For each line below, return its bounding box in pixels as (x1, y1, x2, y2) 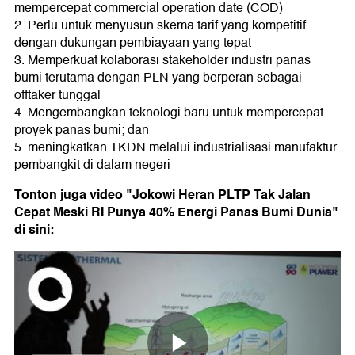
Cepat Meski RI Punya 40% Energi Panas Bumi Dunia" (14, 201, 338, 223)
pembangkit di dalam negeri (14, 155, 170, 176)
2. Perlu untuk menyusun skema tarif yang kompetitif (14, 15, 306, 36)
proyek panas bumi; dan (14, 120, 149, 141)
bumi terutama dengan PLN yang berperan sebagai (14, 67, 302, 89)
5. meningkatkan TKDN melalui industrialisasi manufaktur (14, 137, 337, 158)
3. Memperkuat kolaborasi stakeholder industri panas (14, 50, 311, 71)
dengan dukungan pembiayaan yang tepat (14, 32, 251, 54)
